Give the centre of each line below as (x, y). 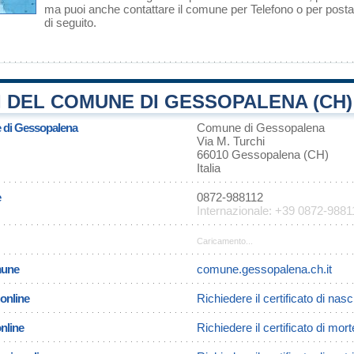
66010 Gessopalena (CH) (263, 154)
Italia (209, 168)
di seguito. (70, 23)
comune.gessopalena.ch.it (264, 269)
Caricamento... (225, 241)
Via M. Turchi (231, 141)
